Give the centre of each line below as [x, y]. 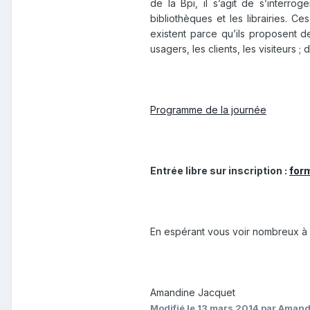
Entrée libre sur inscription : [220, 171]
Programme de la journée [208, 110]
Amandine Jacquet [193, 293]
